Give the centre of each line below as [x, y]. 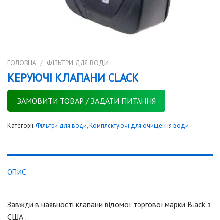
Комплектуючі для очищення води [139, 125]
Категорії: [22, 125]
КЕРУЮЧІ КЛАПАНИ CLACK [73, 77]
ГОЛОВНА [22, 63]
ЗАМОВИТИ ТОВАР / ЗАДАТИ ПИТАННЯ [86, 100]
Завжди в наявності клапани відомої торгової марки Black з [109, 204]
